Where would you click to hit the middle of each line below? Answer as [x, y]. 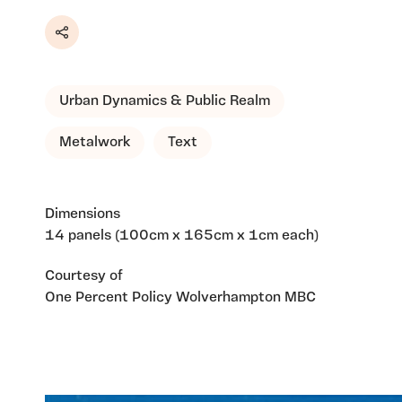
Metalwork [95, 143]
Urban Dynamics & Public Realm [165, 102]
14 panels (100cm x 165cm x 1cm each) [182, 236]
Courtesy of [84, 276]
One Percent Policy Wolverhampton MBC [180, 297]
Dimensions [83, 215]
